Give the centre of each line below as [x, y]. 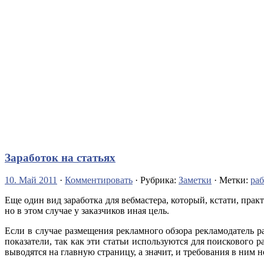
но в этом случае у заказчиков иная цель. [87, 211]
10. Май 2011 [31, 180]
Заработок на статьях [60, 157]
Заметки [195, 180]
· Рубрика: [156, 180]
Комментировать [99, 180]
